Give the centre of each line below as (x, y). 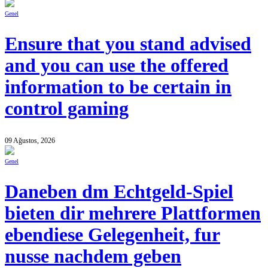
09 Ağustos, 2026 (30, 140)
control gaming (67, 109)
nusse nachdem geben (93, 256)
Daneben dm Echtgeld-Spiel (119, 191)
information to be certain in (118, 87)
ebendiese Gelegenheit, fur (112, 234)
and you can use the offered (117, 66)
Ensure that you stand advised (128, 44)
